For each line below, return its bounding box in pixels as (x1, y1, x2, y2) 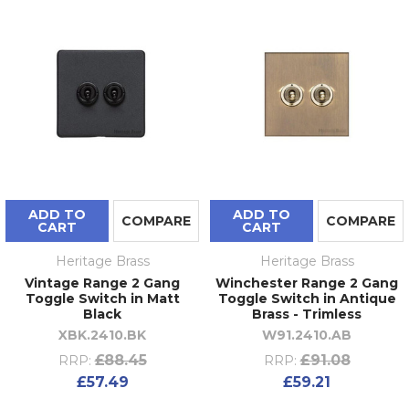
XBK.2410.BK (58, 327, 146, 344)
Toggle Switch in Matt (25, 290, 180, 308)
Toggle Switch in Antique (217, 290, 396, 308)
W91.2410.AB (262, 327, 351, 344)
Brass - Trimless (252, 306, 362, 323)
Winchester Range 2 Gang (215, 275, 398, 292)
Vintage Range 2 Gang (25, 275, 180, 292)
